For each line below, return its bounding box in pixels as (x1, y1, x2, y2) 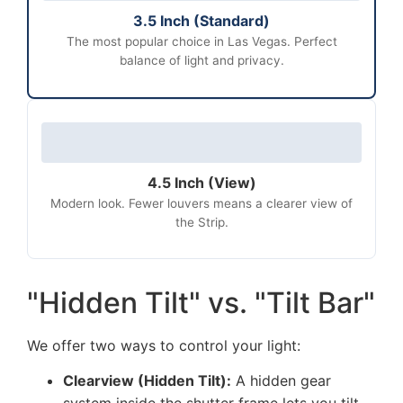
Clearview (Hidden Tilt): (63, 372, 231, 390)
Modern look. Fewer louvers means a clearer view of (50, 195, 353, 210)
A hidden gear (231, 372, 331, 390)
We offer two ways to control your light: (27, 336, 300, 355)
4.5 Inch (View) (147, 173, 256, 192)
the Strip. (175, 214, 228, 229)
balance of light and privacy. (119, 53, 284, 68)
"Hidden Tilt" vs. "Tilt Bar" (27, 285, 375, 321)
